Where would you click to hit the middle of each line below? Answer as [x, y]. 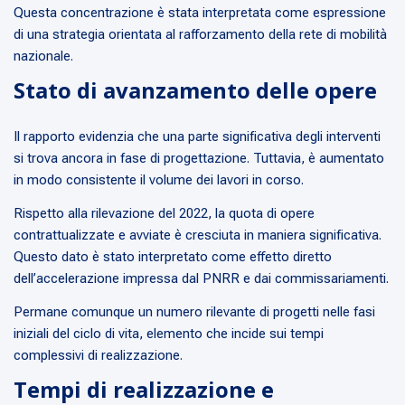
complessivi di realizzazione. [98, 356]
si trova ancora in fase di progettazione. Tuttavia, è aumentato [199, 159]
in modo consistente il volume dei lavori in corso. [159, 180]
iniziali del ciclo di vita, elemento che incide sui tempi [169, 334]
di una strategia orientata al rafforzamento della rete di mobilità [200, 35]
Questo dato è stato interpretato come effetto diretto [173, 257]
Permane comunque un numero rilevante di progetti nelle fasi [194, 312]
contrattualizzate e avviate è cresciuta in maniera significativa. [198, 235]
